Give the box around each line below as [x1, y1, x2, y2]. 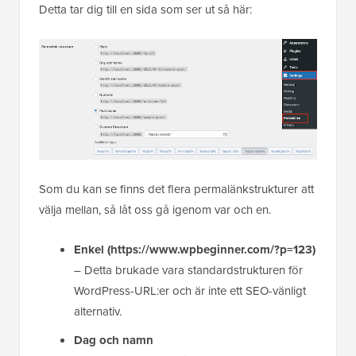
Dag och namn [74, 331, 153, 349]
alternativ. [74, 302, 122, 320]
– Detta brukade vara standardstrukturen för [74, 261, 303, 279]
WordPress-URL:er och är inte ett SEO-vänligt [74, 281, 306, 300]
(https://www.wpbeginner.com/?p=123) [107, 240, 315, 258]
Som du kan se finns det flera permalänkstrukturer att [39, 180, 314, 198]
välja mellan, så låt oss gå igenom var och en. [39, 200, 271, 219]
